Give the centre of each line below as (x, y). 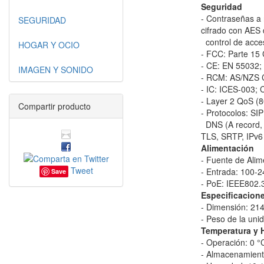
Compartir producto (55, 106)
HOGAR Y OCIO (49, 45)
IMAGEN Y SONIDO (56, 70)
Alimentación (227, 148)
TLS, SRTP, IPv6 (232, 136)
